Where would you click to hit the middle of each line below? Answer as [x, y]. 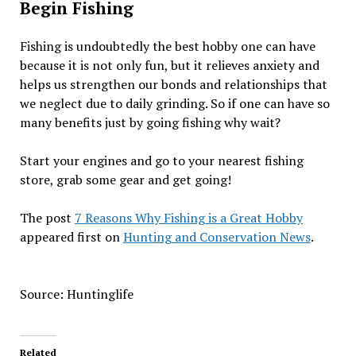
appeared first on [71, 237]
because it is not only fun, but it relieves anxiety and [169, 65]
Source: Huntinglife [76, 294]
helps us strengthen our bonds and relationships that [173, 84]
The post [47, 218]
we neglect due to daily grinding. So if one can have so [174, 103]
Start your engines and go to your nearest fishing [161, 161]
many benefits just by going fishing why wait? [150, 122]
